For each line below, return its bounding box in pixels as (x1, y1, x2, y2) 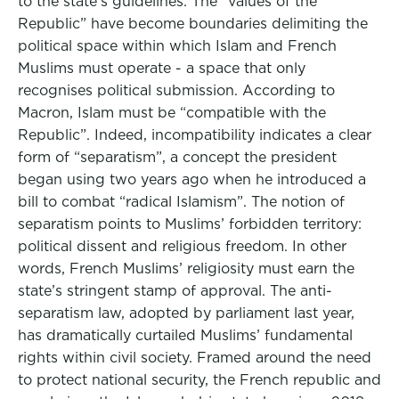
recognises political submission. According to (18, 82, 335, 99)
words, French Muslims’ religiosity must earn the (18, 260, 354, 277)
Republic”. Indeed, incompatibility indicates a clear (18, 126, 371, 143)
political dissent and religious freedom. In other (18, 238, 346, 255)
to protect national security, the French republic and (18, 371, 381, 388)
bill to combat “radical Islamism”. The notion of (18, 193, 345, 210)
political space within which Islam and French (18, 37, 337, 54)
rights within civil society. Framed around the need (18, 349, 371, 366)
